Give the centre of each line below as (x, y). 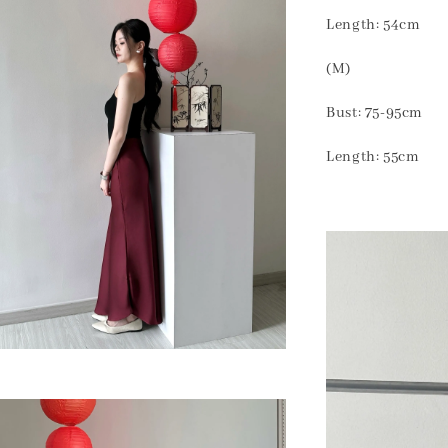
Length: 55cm (373, 157)
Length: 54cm (373, 25)
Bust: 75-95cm (376, 113)
